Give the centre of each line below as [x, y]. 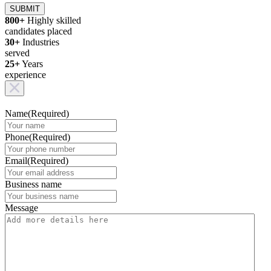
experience [25, 75]
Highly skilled [54, 21]
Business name [33, 184]
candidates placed [38, 31]
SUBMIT [25, 9]
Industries [41, 42]
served [17, 53]
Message [21, 208]
